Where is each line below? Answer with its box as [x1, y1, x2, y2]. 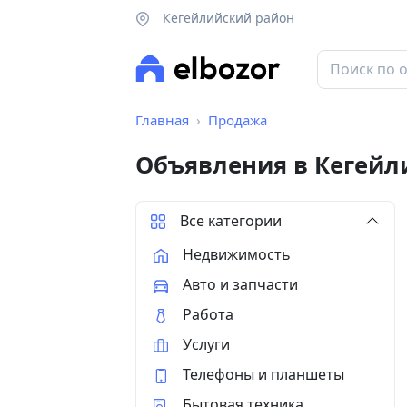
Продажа [208, 111, 267, 130]
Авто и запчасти [183, 273, 298, 294]
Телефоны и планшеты [183, 363, 344, 384]
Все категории [180, 211, 282, 232]
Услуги [183, 333, 230, 354]
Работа [183, 303, 233, 324]
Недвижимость [183, 243, 291, 264]
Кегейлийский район [158, 8, 294, 26]
